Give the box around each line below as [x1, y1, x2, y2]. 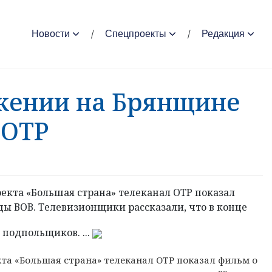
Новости [32, 29, 70, 39]
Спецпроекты [105, 29, 166, 39]
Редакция [202, 29, 245, 39]
